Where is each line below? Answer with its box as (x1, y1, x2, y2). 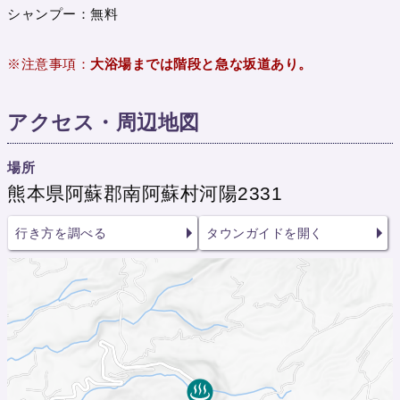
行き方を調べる (15, 226, 107, 241)
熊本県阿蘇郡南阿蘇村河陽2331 (7, 183, 283, 204)
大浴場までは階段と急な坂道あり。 (90, 56, 312, 72)
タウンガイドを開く (206, 226, 323, 241)
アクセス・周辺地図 (7, 112, 200, 135)
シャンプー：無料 (7, 6, 119, 22)
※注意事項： (7, 56, 91, 72)
